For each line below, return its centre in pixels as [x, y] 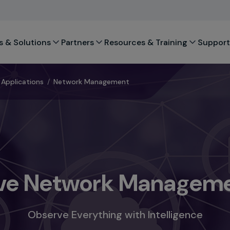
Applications [22, 81]
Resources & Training [146, 42]
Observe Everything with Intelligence [115, 215]
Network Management [91, 81]
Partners [77, 42]
